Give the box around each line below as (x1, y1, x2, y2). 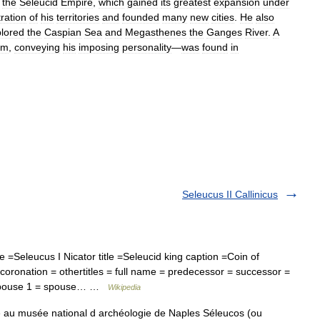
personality (122, 41, 171, 53)
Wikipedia (108, 283, 141, 291)
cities (211, 11, 234, 23)
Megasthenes (125, 26, 186, 38)
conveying (14, 41, 60, 53)
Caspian (44, 26, 81, 38)
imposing (79, 41, 119, 53)
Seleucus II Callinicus (182, 189, 278, 200)
